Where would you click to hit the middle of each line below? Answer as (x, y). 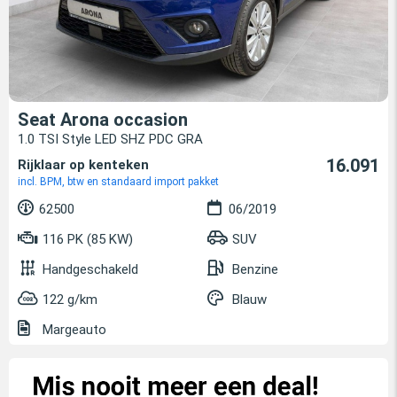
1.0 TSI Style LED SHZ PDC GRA (110, 140)
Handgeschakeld (90, 270)
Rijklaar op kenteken (83, 165)
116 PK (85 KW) (86, 240)
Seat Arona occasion (103, 120)
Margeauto (73, 330)
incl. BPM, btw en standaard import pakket (118, 182)
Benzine (255, 270)
